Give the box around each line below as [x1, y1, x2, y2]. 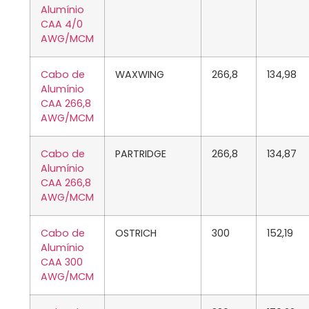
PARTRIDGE [115, 147, 166, 161]
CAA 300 [41, 255, 83, 270]
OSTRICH [115, 226, 157, 241]
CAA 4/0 [41, 17, 83, 32]
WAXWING [115, 68, 164, 82]
